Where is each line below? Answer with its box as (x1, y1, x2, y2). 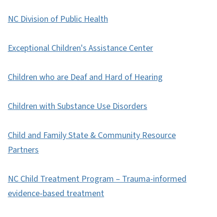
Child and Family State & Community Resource (8, 129, 176, 141)
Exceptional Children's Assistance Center (8, 42, 153, 54)
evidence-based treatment (8, 187, 104, 200)
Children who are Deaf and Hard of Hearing (8, 71, 163, 83)
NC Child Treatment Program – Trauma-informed (8, 172, 186, 185)
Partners (8, 143, 39, 156)
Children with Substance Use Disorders (8, 100, 147, 112)
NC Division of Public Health (8, 13, 108, 25)
